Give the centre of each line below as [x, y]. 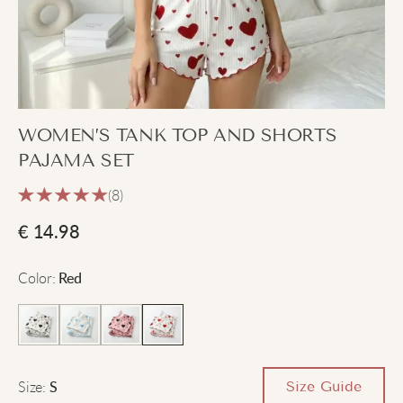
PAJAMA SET [76, 161]
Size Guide [324, 386]
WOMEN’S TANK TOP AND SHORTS [178, 135]
